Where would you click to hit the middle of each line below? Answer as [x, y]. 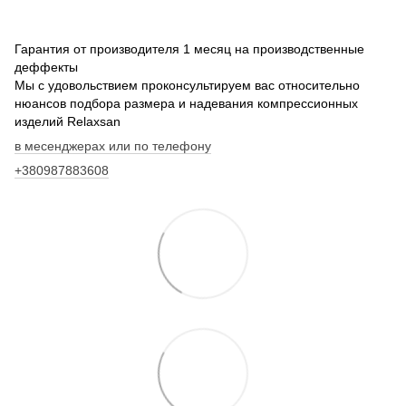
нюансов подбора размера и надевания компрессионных [186, 104]
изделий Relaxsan [69, 122]
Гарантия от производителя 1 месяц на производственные [189, 49]
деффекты [46, 68]
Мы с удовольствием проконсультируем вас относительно [187, 86]
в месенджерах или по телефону [113, 146]
